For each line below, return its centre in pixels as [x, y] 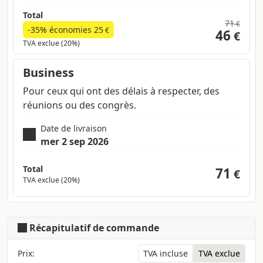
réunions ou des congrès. [80, 105]
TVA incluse [166, 254]
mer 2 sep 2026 [74, 142]
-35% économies [61, 30]
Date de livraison [73, 129]
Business [48, 73]
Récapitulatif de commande [93, 228]
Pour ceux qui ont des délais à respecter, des [121, 91]
